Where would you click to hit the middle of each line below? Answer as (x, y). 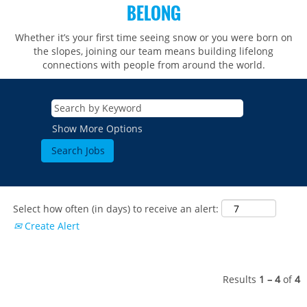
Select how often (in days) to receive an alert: (116, 208)
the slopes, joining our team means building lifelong (153, 51)
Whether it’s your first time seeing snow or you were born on (153, 37)
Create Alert (51, 225)
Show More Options (97, 128)
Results (241, 279)
